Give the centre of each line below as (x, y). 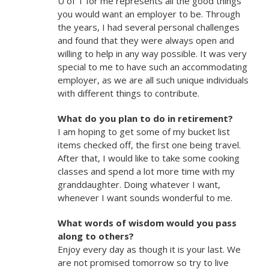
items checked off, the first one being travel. (149, 145)
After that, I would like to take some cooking (148, 158)
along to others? (95, 236)
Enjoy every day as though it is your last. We (149, 249)
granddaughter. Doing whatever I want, (139, 184)
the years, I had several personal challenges (148, 27)
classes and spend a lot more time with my (146, 171)
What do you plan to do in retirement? (145, 118)
